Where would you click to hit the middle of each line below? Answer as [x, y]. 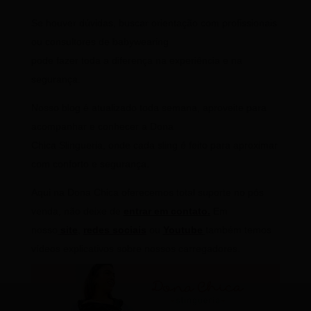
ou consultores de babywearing [100, 41]
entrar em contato [165, 211]
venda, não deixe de [77, 211]
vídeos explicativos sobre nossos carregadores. [135, 248]
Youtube [183, 229]
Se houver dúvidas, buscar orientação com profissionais [154, 23]
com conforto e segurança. [90, 163]
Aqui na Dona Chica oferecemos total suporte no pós [147, 192]
